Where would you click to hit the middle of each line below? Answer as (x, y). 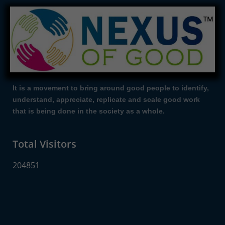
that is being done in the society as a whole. (89, 111)
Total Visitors (44, 144)
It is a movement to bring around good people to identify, (111, 88)
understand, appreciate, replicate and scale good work (106, 99)
